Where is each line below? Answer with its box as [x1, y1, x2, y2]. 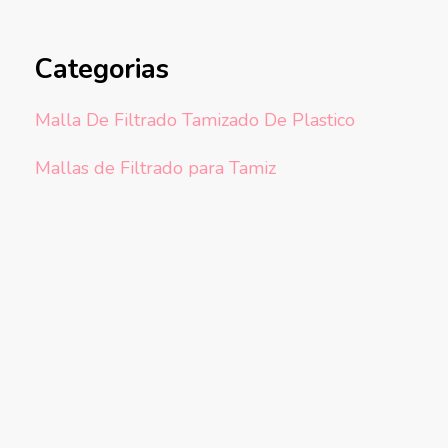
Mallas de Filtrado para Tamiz [34, 156, 276, 181]
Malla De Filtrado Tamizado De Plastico [34, 108, 355, 133]
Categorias [34, 51, 169, 88]
